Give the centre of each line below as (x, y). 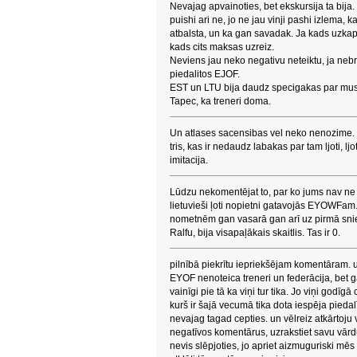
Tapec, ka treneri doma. (220, 101)
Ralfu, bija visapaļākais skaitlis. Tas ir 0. (255, 233)
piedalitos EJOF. (205, 74)
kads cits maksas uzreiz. (222, 47)
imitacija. (189, 160)
